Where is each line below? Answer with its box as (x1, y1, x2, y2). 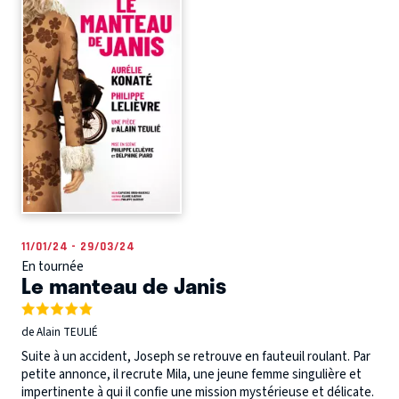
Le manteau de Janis (21, 267, 226, 302)
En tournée (21, 256, 84, 276)
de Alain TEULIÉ (21, 324, 98, 340)
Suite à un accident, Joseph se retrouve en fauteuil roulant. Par (21, 347, 370, 367)
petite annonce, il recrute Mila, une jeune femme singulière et (21, 365, 362, 385)
